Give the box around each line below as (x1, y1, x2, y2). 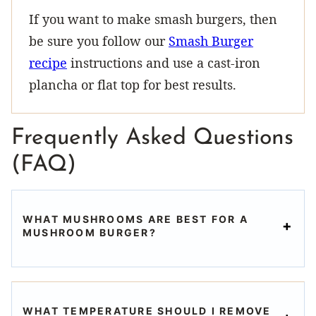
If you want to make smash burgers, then (29, 11, 277, 28)
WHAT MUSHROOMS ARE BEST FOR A (23, 213, 248, 226)
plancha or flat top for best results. (29, 76, 236, 94)
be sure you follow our (29, 32, 169, 50)
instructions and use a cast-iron (67, 54, 260, 72)
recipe (29, 54, 67, 72)
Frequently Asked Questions (11, 127, 293, 150)
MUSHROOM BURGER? (23, 226, 157, 239)
